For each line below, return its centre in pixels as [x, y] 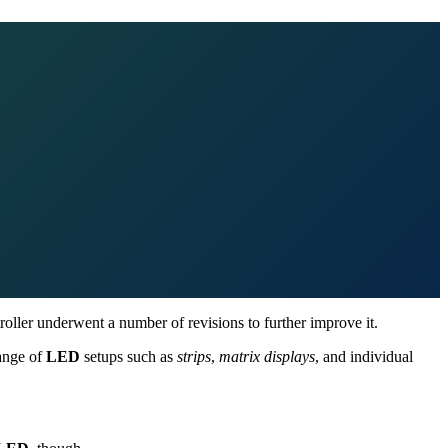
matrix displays [267, 356]
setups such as [128, 356]
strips [194, 356]
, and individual [364, 356]
